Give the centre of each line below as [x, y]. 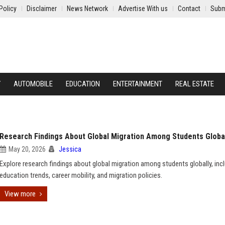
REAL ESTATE [195, 84]
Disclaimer [42, 9]
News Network [87, 9]
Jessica [70, 149]
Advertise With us [143, 9]
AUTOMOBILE [33, 84]
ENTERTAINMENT [138, 84]
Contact [189, 9]
